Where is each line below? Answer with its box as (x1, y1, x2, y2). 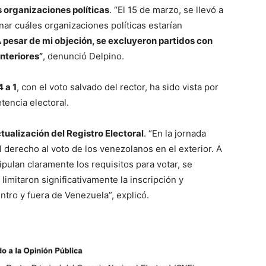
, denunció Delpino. (43, 50, 124, 62)
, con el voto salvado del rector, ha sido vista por (17, 81, 218, 93)
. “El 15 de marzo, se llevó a (109, 4, 223, 16)
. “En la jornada (144, 128, 206, 140)
